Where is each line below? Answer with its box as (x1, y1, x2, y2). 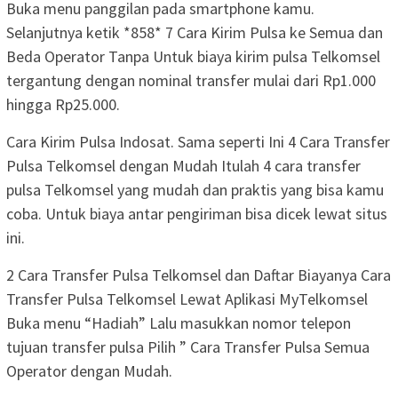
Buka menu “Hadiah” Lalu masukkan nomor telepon (6, 312, 351, 333)
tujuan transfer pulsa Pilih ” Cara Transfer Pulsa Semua (6, 336, 370, 357)
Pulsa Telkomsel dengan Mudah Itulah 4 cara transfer (6, 155, 361, 176)
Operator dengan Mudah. (6, 360, 172, 381)
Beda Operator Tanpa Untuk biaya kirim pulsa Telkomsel (6, 45, 380, 67)
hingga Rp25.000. (6, 93, 120, 115)
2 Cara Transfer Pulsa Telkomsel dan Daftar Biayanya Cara (6, 264, 391, 285)
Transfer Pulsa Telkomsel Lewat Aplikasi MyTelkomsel (6, 288, 368, 309)
